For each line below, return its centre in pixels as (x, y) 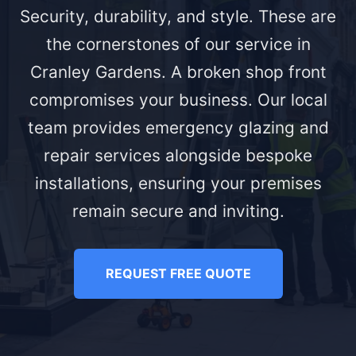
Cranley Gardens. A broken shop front (178, 72)
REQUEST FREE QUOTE (178, 274)
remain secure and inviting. (178, 211)
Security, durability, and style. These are (178, 17)
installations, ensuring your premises (178, 184)
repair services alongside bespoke (178, 156)
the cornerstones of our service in (178, 44)
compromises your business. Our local (178, 100)
